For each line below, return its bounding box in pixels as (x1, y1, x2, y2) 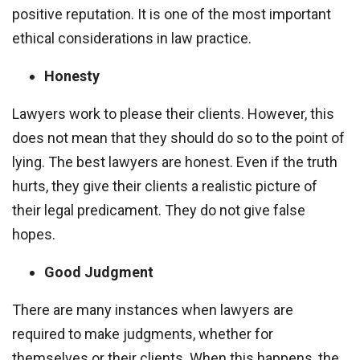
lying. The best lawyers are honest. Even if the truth (12, 153, 337, 170)
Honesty (44, 67, 100, 84)
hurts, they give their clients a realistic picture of (12, 178, 317, 194)
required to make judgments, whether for (12, 325, 273, 342)
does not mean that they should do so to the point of (12, 129, 345, 146)
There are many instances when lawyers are (12, 301, 293, 318)
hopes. (12, 226, 55, 243)
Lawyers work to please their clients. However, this (12, 105, 334, 122)
